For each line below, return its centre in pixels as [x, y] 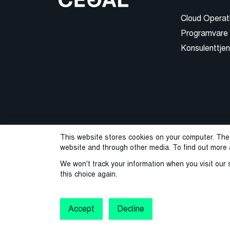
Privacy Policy [149, 186]
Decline [131, 209]
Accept [82, 209]
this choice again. [89, 174]
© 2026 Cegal [83, 186]
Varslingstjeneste [90, 198]
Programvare [204, 33]
